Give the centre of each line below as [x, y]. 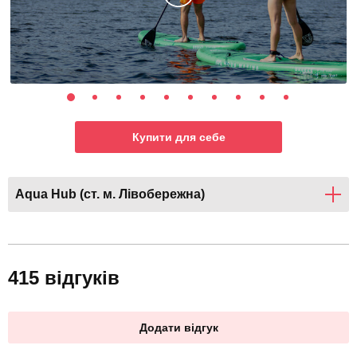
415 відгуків [64, 278]
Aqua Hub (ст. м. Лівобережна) [110, 194]
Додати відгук [178, 328]
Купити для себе [178, 137]
